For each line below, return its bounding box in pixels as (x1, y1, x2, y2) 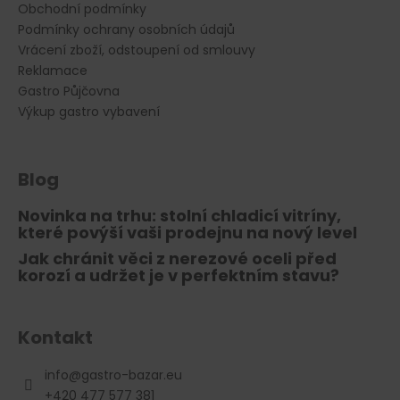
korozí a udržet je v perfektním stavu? (18, 264, 339, 287)
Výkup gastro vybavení (18, 103, 160, 121)
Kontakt (18, 325, 93, 351)
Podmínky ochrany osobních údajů (18, 21, 235, 39)
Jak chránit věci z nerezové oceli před (18, 247, 337, 271)
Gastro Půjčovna (18, 82, 120, 101)
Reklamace (18, 62, 87, 80)
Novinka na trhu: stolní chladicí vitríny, (18, 204, 341, 228)
